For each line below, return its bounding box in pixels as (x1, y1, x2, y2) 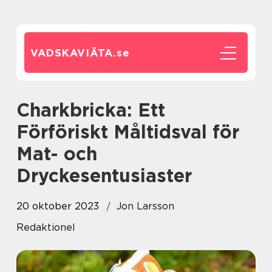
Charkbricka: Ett (16, 99, 30, 121)
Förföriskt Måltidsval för (16, 121, 239, 143)
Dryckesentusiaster (16, 165, 192, 186)
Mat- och (16, 143, 97, 165)
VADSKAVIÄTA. (30, 47, 117, 59)
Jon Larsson (117, 200, 174, 212)
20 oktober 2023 (16, 200, 99, 212)
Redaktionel (16, 222, 75, 233)
